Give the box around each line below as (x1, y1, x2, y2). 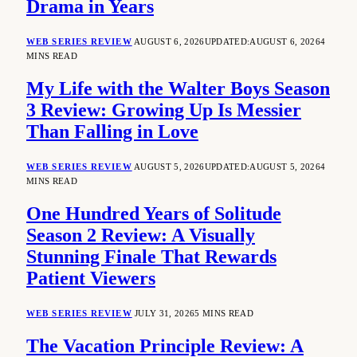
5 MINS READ (194, 308, 253, 318)
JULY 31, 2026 (135, 308, 195, 318)
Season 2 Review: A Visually (26, 224, 255, 245)
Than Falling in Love (26, 121, 198, 143)
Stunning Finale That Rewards (26, 245, 277, 267)
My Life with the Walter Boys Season (26, 78, 330, 100)
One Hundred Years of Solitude (26, 202, 281, 224)
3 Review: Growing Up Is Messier (26, 100, 301, 121)
